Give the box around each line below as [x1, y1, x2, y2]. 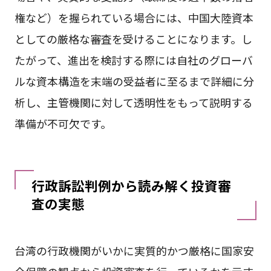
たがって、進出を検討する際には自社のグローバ [14, 51, 253, 68]
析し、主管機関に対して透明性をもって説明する [14, 94, 253, 110]
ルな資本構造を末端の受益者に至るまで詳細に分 [14, 73, 254, 89]
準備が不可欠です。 [14, 115, 111, 131]
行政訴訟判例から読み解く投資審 [31, 175, 231, 195]
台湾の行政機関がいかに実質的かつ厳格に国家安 [14, 242, 254, 258]
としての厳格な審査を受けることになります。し [14, 30, 252, 47]
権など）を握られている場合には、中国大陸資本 [14, 9, 253, 25]
